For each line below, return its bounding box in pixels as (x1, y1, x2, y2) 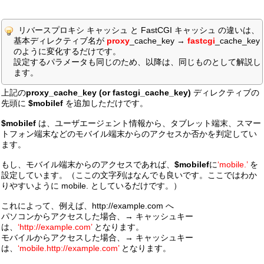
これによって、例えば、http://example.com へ (1, 201, 174, 211)
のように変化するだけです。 (14, 47, 121, 57)
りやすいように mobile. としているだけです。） (1, 181, 181, 191)
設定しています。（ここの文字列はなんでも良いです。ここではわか (1, 170, 257, 180)
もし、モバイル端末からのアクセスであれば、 (1, 160, 174, 170)
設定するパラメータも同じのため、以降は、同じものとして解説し (14, 57, 261, 67)
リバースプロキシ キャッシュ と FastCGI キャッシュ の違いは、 (16, 25, 259, 35)
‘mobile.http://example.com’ (18, 243, 119, 253)
